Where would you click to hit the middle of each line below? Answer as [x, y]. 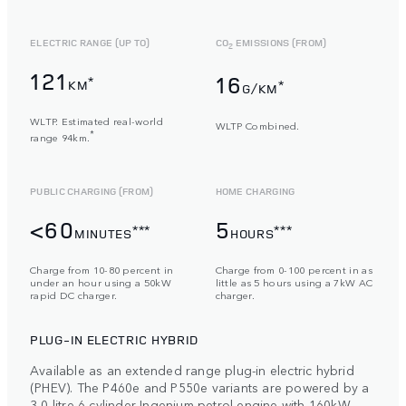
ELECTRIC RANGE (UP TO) [90, 42]
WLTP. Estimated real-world [97, 121]
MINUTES [103, 234]
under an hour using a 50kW [101, 282]
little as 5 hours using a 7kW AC [294, 282]
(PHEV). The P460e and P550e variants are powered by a [200, 387]
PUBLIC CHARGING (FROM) [92, 190]
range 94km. [60, 137]
